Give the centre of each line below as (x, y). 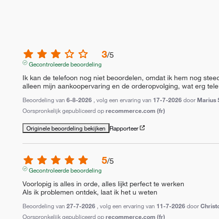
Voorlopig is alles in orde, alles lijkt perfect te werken (104, 184)
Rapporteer (124, 128)
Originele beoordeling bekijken (66, 128)
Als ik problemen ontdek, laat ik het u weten (90, 192)
